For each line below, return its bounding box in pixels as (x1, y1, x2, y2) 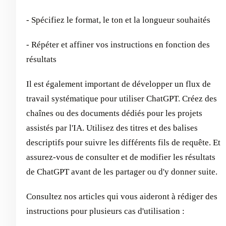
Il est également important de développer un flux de (26, 79, 211, 89)
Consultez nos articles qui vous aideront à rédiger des (26, 191, 217, 201)
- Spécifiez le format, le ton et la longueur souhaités (26, 15, 210, 25)
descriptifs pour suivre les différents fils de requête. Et (26, 137, 220, 147)
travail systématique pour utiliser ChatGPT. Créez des (26, 93, 217, 103)
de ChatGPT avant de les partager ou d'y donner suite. (26, 166, 217, 177)
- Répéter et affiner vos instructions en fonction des (26, 39, 210, 49)
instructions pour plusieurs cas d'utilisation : (26, 206, 185, 216)
